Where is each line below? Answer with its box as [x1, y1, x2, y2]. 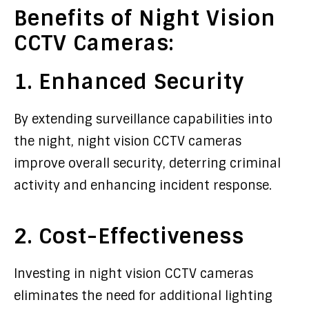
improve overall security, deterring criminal [14, 155, 281, 172]
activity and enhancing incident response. [14, 177, 272, 194]
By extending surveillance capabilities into [14, 111, 272, 128]
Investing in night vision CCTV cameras [14, 266, 253, 282]
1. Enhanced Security [14, 68, 244, 95]
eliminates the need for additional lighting [14, 288, 272, 304]
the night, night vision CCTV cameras [14, 133, 241, 150]
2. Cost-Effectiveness [14, 223, 244, 250]
